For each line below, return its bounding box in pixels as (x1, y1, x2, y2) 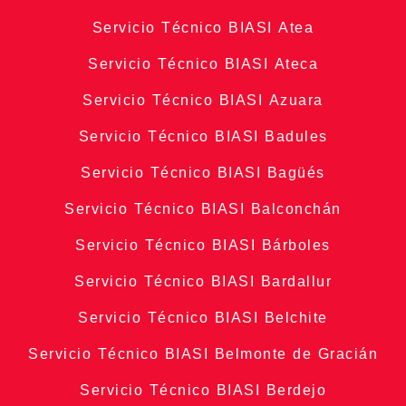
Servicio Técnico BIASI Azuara (82, 92, 324, 109)
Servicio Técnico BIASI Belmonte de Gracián (28, 346, 378, 362)
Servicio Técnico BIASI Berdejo (80, 382, 326, 399)
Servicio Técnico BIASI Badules (78, 129, 328, 145)
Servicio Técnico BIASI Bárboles (75, 237, 331, 254)
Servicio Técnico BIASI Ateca (88, 56, 318, 72)
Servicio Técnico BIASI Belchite (78, 310, 328, 326)
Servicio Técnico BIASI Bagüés (81, 165, 325, 181)
